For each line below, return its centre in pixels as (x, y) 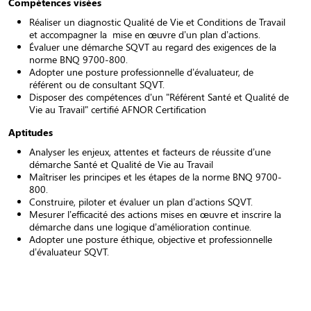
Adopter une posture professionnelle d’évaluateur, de (141, 72)
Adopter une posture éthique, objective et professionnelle (151, 239)
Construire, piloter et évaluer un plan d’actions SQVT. (141, 202)
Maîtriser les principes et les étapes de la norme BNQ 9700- (155, 177)
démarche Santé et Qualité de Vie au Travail (121, 164)
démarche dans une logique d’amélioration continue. (140, 227)
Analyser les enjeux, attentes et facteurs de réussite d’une (150, 152)
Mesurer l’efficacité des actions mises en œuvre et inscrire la (155, 214)
